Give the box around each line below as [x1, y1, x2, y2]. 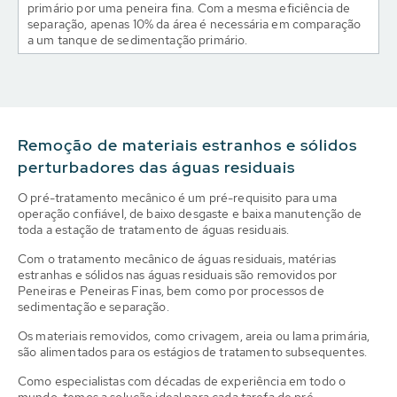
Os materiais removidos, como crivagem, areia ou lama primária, [18, 328, 370, 344]
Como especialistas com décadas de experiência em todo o [18, 373, 346, 389]
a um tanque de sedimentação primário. [27, 32, 248, 48]
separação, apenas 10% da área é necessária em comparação [27, 16, 362, 32]
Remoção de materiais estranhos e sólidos [18, 135, 357, 155]
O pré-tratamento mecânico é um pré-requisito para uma [18, 190, 337, 206]
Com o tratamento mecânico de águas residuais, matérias [18, 251, 337, 267]
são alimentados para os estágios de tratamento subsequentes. [18, 344, 367, 360]
